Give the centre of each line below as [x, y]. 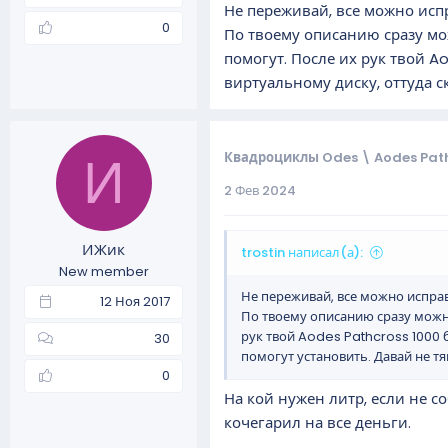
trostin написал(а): [302, 252]
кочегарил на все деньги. [317, 422]
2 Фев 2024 [260, 190]
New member [103, 271]
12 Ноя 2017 [135, 301]
